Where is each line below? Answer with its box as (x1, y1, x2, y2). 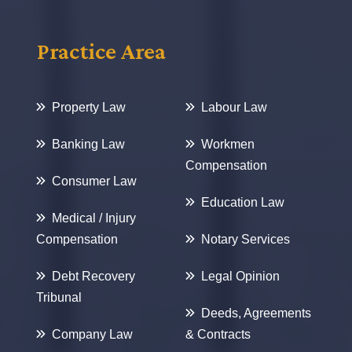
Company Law (52, 328, 133, 341)
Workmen (201, 137, 255, 151)
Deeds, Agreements (201, 306, 311, 320)
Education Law (201, 196, 284, 209)
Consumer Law (52, 174, 137, 188)
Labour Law (201, 101, 267, 114)
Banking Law (52, 137, 125, 151)
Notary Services (201, 233, 290, 246)
